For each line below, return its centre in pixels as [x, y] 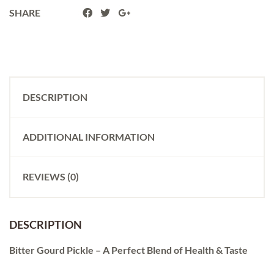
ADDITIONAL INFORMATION [89, 136]
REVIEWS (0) [51, 176]
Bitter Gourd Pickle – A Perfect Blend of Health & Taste [128, 250]
